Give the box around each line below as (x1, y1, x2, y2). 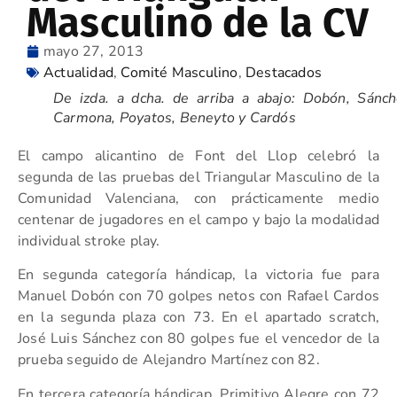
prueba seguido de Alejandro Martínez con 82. (18, 350, 320, 370)
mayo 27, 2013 (43, 42, 144, 61)
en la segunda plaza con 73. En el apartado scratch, (18, 307, 379, 328)
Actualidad (43, 63, 113, 82)
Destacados (245, 63, 323, 82)
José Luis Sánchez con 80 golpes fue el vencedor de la (18, 329, 379, 349)
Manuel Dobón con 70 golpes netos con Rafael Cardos (18, 286, 379, 307)
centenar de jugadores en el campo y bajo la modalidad (18, 210, 379, 230)
